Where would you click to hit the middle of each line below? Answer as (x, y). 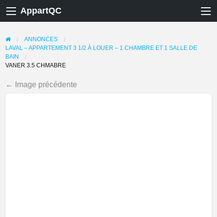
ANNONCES (41, 39)
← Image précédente (41, 84)
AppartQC (41, 11)
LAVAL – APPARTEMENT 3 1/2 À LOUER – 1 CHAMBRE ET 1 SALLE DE (101, 47)
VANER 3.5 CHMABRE (35, 65)
